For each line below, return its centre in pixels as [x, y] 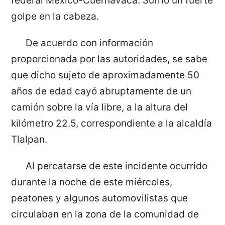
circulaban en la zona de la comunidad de [105, 214]
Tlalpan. [29, 140]
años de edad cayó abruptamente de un [101, 91]
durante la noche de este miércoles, [92, 182]
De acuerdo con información [89, 43]
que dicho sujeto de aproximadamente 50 [105, 75]
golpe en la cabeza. [55, 17]
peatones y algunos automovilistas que [100, 198]
